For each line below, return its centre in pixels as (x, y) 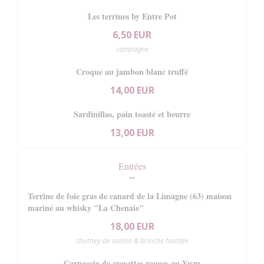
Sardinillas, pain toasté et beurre (132, 114)
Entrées (132, 166)
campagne (132, 49)
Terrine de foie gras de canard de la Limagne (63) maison (130, 196)
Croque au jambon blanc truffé (132, 72)
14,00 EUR (132, 90)
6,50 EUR (132, 35)
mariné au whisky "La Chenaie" (86, 208)
